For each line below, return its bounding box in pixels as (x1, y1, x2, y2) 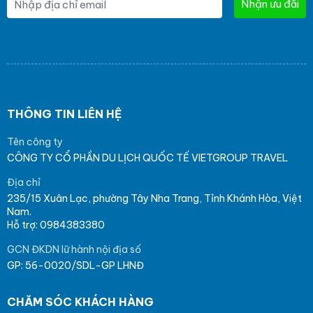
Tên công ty (7, 136, 63, 149)
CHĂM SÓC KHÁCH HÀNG (7, 295, 154, 310)
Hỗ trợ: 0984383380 (7, 219, 105, 232)
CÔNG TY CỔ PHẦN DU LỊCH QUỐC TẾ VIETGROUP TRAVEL (7, 152, 288, 165)
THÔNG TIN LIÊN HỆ (7, 107, 122, 122)
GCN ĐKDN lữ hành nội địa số (7, 243, 141, 256)
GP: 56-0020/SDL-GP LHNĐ (7, 259, 144, 272)
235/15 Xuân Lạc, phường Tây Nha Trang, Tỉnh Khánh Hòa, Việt (7, 192, 302, 205)
